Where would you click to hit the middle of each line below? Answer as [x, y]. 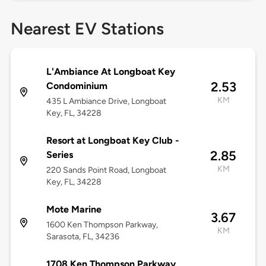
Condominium [77, 86]
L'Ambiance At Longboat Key [110, 72]
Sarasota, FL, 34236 [83, 237]
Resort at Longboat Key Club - [113, 141]
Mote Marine [74, 210]
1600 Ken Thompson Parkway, [102, 225]
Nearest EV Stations [87, 29]
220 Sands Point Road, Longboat [106, 170]
